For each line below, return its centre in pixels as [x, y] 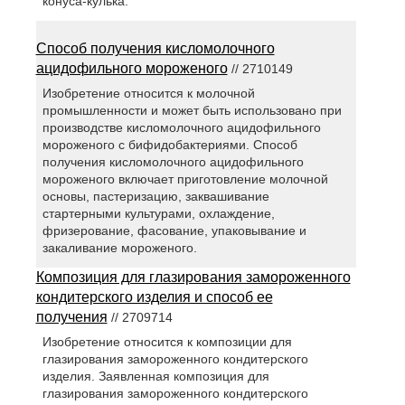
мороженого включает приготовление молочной [185, 179]
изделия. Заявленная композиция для [155, 377]
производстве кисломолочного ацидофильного [181, 127]
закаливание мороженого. [119, 247]
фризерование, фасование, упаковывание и [174, 230]
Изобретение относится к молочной [148, 93]
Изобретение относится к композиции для [167, 342]
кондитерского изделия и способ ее [154, 297]
